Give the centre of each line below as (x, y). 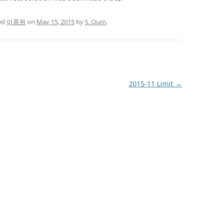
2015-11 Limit (152, 83)
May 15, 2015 (55, 21)
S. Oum (95, 21)
